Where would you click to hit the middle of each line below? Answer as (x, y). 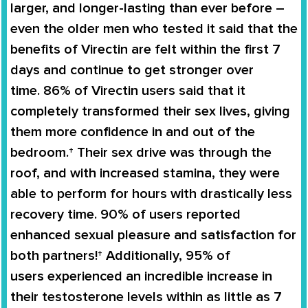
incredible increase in (208, 277)
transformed (121, 112)
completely (46, 112)
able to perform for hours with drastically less (151, 194)
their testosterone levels (87, 297)
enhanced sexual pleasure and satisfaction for (153, 235)
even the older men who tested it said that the (154, 29)
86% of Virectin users (109, 91)
